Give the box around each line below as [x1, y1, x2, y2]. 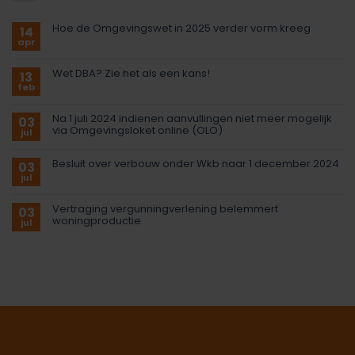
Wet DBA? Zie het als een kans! [52, 65, 210, 81]
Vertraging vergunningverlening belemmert [52, 200, 278, 216]
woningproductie [52, 212, 141, 228]
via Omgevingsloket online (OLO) [52, 122, 223, 138]
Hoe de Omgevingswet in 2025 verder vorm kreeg [52, 20, 311, 36]
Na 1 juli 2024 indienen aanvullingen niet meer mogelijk [52, 110, 332, 126]
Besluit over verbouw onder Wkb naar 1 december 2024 [52, 155, 339, 171]
